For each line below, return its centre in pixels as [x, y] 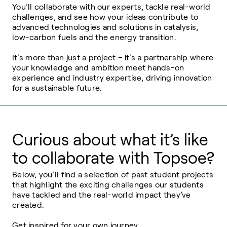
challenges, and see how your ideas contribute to [105, 17]
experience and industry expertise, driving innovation [112, 78]
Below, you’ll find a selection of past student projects [113, 175]
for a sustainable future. [57, 88]
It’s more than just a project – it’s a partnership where [113, 58]
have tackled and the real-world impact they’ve [102, 195]
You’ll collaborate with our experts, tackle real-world [111, 7]
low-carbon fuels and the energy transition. [94, 37]
